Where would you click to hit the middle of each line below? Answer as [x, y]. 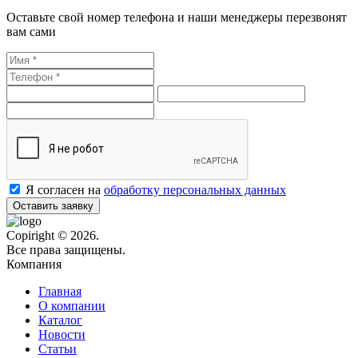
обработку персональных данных [195, 190]
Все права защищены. [66, 250]
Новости [62, 335]
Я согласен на [65, 190]
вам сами [31, 32]
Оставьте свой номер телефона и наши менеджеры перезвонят [177, 18]
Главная [60, 292]
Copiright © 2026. [53, 236]
